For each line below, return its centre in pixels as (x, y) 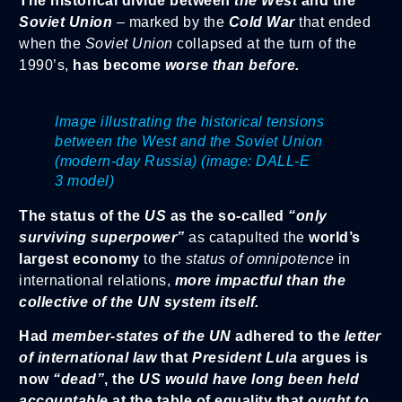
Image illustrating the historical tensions (189, 121)
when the (52, 43)
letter (363, 336)
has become (114, 65)
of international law (87, 357)
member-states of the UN (142, 336)
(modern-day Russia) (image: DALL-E (182, 161)
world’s (335, 237)
